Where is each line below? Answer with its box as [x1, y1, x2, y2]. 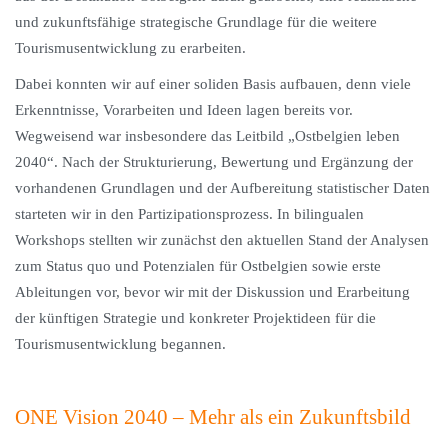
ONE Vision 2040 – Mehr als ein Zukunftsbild [15, 405, 411, 429]
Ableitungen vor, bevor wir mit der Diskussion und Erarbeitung [15, 284, 410, 300]
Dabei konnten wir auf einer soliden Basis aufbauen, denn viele [15, 76, 411, 92]
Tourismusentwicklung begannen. [15, 336, 226, 352]
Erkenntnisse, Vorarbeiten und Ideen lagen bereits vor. [15, 102, 353, 118]
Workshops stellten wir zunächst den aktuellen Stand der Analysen [15, 232, 429, 248]
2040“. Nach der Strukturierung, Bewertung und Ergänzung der [15, 154, 413, 170]
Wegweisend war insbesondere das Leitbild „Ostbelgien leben [15, 128, 400, 144]
